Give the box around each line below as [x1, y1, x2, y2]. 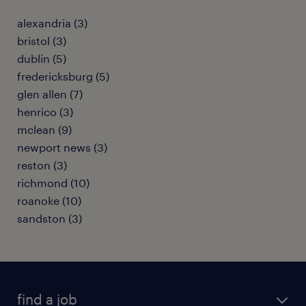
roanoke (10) [17, 194, 81, 207]
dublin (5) [17, 52, 66, 65]
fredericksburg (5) [17, 70, 109, 83]
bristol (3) [17, 34, 66, 47]
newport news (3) [17, 141, 107, 154]
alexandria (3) [17, 16, 87, 29]
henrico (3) [17, 105, 73, 118]
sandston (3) [17, 212, 82, 225]
